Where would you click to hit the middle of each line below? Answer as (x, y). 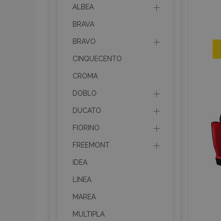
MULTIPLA (89, 214)
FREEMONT (91, 145)
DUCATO (87, 110)
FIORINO (86, 128)
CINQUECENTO (97, 59)
